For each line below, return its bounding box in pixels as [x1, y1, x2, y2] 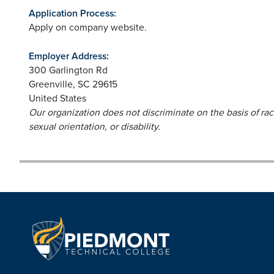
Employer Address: [29, 48, 109, 63]
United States [29, 91, 86, 105]
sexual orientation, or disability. [29, 119, 160, 133]
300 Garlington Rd [29, 62, 108, 76]
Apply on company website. [29, 20, 147, 34]
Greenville [29, 76, 73, 91]
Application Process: [29, 6, 116, 20]
